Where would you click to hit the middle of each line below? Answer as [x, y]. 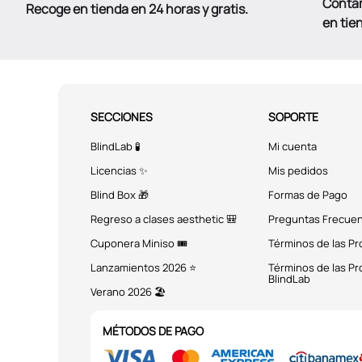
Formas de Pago [308, 195]
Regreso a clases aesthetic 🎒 [164, 219]
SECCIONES [122, 117]
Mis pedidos [298, 170]
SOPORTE [293, 117]
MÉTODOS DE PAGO [153, 331]
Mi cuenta [293, 146]
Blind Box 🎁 [120, 195]
